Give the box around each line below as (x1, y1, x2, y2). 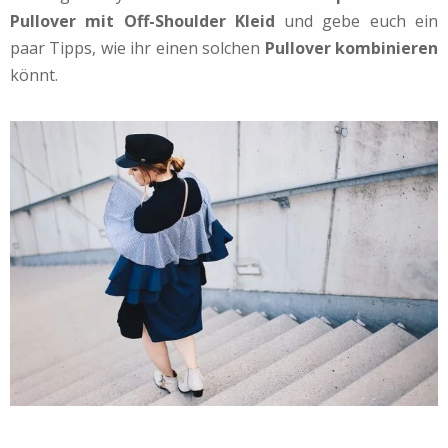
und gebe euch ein (274, 10, 439, 33)
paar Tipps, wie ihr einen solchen (10, 37, 265, 60)
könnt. (10, 64, 58, 87)
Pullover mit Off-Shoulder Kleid (10, 10, 275, 33)
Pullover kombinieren (264, 37, 439, 60)
